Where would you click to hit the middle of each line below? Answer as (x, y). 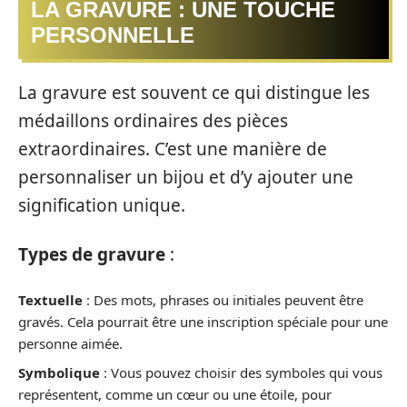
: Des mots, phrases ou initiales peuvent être (223, 300)
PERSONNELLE (113, 35)
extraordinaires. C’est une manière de (173, 149)
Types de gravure (92, 254)
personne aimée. (70, 344)
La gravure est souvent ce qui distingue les (194, 93)
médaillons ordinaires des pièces (153, 121)
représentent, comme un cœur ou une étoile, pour (175, 394)
